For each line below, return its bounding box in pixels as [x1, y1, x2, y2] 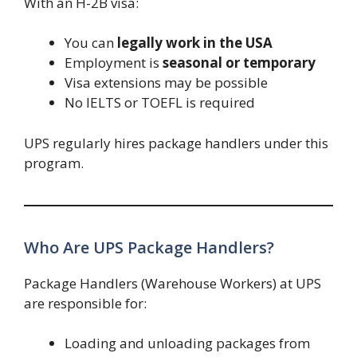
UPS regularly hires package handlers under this [24, 133, 328, 152]
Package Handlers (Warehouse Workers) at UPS [24, 273, 321, 292]
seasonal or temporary [163, 53, 316, 73]
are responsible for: [24, 293, 147, 312]
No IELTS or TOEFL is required [65, 93, 255, 112]
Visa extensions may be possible [65, 73, 268, 92]
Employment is [65, 53, 163, 73]
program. [24, 153, 84, 172]
